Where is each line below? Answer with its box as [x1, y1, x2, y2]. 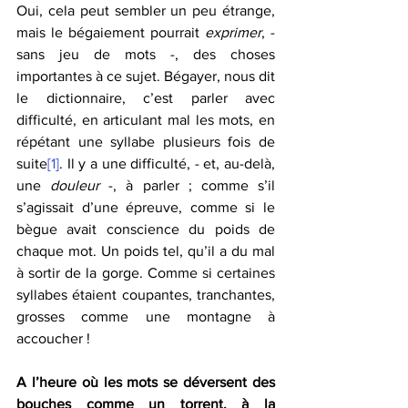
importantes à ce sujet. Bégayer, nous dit [16, 68, 275, 85]
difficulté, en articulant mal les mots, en [16, 112, 275, 128]
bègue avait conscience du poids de [16, 221, 275, 238]
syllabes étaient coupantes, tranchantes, [16, 287, 275, 303]
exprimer [205, 25, 261, 41]
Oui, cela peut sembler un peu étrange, [16, 3, 275, 19]
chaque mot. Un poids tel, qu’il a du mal [16, 243, 275, 260]
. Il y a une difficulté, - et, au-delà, [59, 156, 275, 172]
